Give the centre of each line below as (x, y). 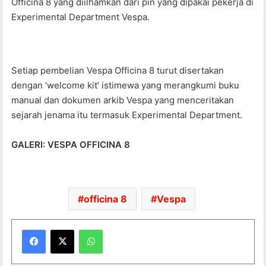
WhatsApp (121, 229)
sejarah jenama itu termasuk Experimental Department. (128, 115)
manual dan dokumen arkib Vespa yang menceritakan (123, 100)
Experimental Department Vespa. (82, 17)
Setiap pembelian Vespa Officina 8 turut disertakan (118, 70)
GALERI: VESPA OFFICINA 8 (71, 144)
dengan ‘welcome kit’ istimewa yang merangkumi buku (126, 85)
